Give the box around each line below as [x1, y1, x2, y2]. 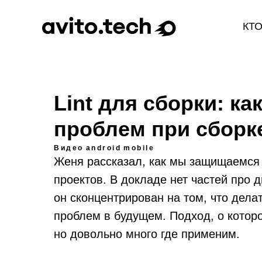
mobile [123, 144, 154, 152]
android [85, 144, 121, 152]
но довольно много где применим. [54, 227, 240, 240]
